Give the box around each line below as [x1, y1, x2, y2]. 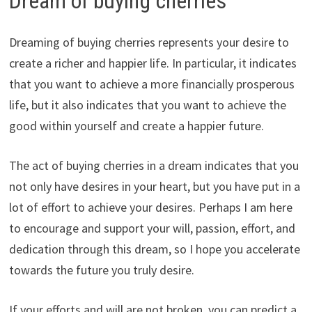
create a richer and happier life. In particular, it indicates [8, 55, 297, 72]
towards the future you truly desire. [8, 262, 194, 279]
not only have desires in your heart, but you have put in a [8, 178, 300, 195]
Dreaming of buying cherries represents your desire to [8, 34, 289, 51]
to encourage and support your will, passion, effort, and [8, 220, 295, 237]
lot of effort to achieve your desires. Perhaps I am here [8, 199, 292, 216]
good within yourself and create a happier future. [8, 118, 264, 134]
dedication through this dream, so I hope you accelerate [8, 241, 300, 258]
